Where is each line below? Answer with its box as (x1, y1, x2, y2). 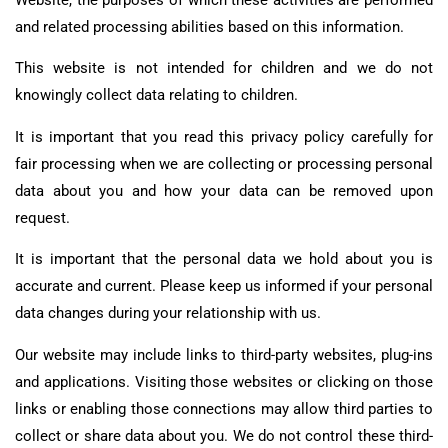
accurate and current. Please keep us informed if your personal (15, 277, 433, 296)
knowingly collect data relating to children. (15, 86, 298, 105)
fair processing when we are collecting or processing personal (15, 154, 433, 173)
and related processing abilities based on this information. (15, 17, 404, 36)
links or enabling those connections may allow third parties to (15, 400, 433, 419)
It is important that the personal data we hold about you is (15, 250, 433, 269)
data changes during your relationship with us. (15, 304, 321, 323)
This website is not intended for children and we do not (15, 59, 433, 78)
